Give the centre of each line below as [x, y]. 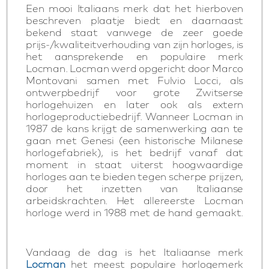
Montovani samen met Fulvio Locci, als [134, 80]
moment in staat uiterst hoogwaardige [134, 164]
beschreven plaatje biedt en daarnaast [134, 20]
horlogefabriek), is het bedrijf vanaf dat [134, 152]
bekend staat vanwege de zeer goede [134, 32]
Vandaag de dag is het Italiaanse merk [134, 252]
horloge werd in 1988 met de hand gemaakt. [134, 212]
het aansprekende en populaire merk [134, 56]
